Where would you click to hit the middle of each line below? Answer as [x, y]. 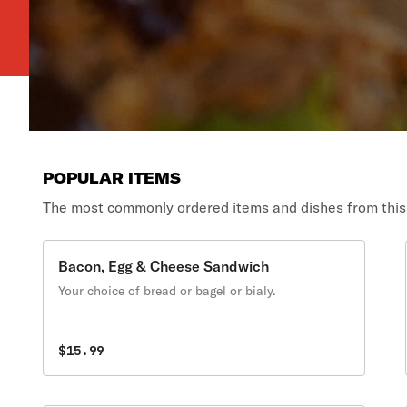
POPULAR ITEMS [112, 178]
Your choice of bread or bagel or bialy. [168, 291]
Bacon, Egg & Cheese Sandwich [164, 266]
